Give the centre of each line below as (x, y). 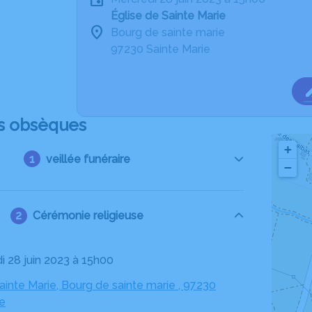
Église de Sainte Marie (168, 16)
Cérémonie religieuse (88, 216)
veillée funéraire (88, 159)
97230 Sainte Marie (161, 49)
